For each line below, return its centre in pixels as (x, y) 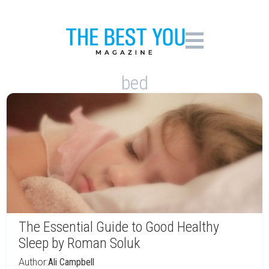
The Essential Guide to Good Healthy (119, 227)
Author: (33, 262)
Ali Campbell (71, 262)
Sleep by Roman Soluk (79, 243)
